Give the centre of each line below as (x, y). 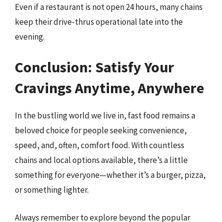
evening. (30, 36)
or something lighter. (52, 190)
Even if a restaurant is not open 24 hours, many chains (109, 7)
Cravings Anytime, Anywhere (110, 88)
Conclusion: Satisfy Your (94, 67)
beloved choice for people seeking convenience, (101, 130)
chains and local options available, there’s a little (101, 160)
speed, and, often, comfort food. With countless (100, 145)
